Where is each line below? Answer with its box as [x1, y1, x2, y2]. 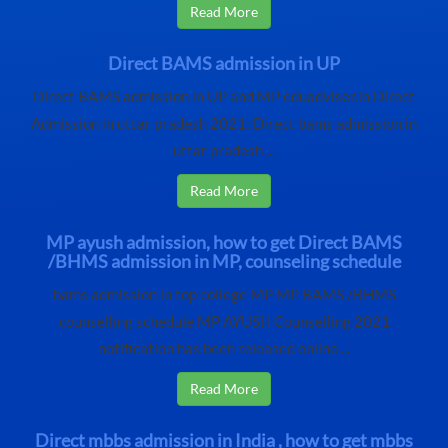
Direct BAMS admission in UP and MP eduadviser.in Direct [33, 88, 415, 106]
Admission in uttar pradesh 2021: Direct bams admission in [31, 115, 417, 133]
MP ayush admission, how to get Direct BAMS [46, 231, 402, 254]
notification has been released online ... [98, 340, 350, 358]
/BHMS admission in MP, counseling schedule [47, 250, 401, 273]
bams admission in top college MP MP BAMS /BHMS [52, 286, 396, 304]
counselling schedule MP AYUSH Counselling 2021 [58, 313, 390, 331]
